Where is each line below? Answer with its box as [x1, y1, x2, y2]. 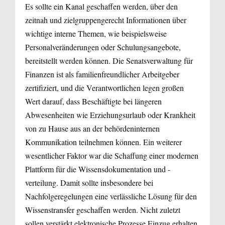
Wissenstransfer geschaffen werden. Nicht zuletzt [25, 204, 180, 215]
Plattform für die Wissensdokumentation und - [25, 163, 170, 174]
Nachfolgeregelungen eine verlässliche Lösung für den [25, 190, 197, 201]
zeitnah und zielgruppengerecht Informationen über [25, 14, 186, 25]
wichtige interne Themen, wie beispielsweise [25, 28, 167, 39]
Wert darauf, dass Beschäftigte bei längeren [25, 95, 162, 106]
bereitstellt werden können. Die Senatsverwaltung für [25, 55, 193, 66]
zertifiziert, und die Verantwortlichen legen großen [25, 82, 184, 93]
